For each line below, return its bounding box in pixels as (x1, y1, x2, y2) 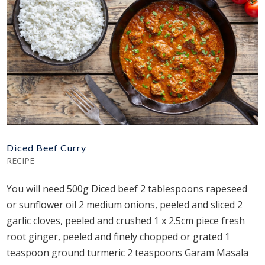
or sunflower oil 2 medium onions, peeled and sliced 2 (7, 198, 243, 212)
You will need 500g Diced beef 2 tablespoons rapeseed (7, 182, 248, 196)
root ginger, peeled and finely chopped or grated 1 (7, 230, 231, 244)
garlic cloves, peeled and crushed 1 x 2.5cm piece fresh (7, 214, 245, 228)
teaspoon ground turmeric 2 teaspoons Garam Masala (7, 246, 249, 260)
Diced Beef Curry (7, 142, 87, 154)
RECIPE (7, 155, 35, 167)
